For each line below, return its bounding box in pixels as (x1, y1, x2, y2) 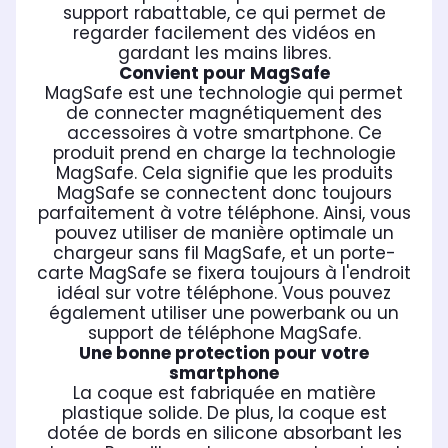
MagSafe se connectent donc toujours (56, 181, 392, 206)
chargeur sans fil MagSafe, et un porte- (52, 241, 396, 266)
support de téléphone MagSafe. (87, 321, 361, 346)
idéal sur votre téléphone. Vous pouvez (57, 281, 391, 306)
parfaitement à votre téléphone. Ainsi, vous (37, 201, 411, 226)
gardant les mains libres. (117, 41, 331, 66)
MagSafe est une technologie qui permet (45, 81, 403, 106)
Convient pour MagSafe (118, 61, 330, 86)
